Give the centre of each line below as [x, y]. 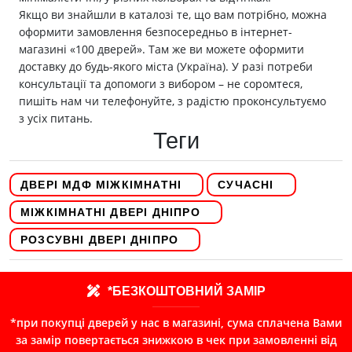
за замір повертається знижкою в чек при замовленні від [176, 340]
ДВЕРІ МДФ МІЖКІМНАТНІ [101, 185]
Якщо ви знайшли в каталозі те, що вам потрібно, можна [173, 15]
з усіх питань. [56, 119]
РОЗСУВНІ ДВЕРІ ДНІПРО [100, 240]
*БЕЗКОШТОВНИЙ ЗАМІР [186, 291]
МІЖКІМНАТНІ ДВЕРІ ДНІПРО [110, 213]
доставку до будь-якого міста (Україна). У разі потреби [166, 67]
